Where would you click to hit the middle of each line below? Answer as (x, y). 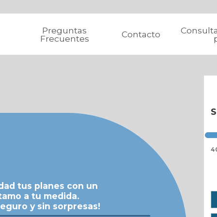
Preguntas (65, 30)
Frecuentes (64, 38)
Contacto (141, 34)
